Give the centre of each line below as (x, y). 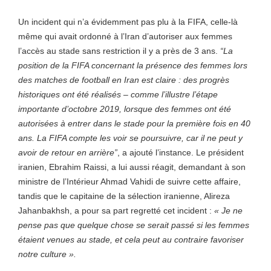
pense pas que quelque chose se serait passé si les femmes (134, 225)
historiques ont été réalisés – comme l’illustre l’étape (118, 94)
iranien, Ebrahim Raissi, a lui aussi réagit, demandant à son (132, 167)
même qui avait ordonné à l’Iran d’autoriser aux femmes (125, 36)
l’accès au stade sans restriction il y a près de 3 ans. (119, 51)
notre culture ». (47, 254)
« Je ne (228, 211)
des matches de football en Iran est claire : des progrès (124, 80)
